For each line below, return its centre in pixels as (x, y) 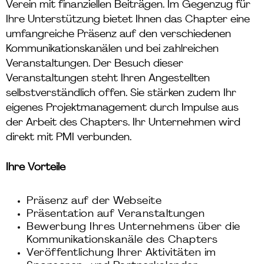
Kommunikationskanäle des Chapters (122, 240)
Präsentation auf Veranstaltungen (115, 214)
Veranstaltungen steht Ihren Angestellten (108, 79)
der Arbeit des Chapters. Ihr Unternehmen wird (123, 123)
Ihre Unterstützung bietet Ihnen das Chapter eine (128, 20)
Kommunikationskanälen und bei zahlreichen (112, 49)
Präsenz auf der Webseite (94, 202)
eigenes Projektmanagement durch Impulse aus (122, 108)
